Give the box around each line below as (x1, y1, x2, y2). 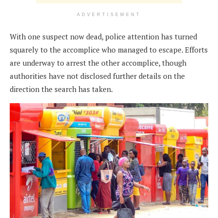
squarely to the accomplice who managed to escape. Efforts (10, 44, 208, 54)
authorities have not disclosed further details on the (10, 71, 185, 81)
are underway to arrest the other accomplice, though (10, 57, 186, 68)
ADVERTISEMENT (77, 12, 141, 17)
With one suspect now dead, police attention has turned (10, 31, 197, 41)
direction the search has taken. (10, 84, 113, 94)
